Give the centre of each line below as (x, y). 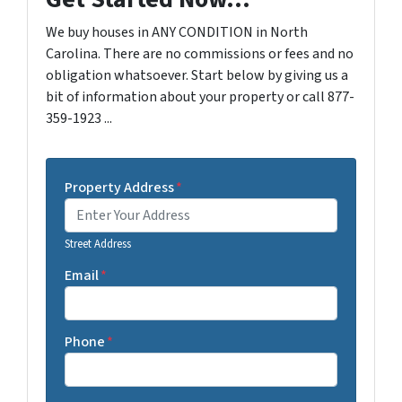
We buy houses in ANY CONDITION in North (177, 32)
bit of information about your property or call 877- (200, 96)
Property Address (119, 187)
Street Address (98, 244)
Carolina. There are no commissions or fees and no (200, 53)
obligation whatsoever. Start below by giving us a (197, 75)
